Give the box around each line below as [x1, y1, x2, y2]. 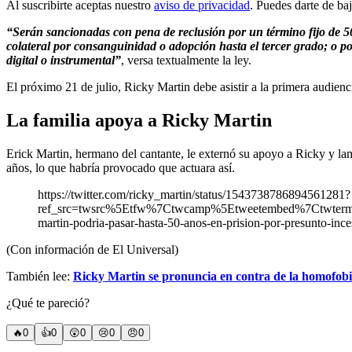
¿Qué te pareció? [6, 295, 90, 310]
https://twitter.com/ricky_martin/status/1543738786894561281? [38, 187, 350, 201]
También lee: [6, 269, 73, 283]
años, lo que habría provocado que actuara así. [6, 160, 235, 174]
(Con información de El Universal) [6, 242, 178, 256]
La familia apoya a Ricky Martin [6, 109, 272, 130]
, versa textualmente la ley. [121, 53, 251, 68]
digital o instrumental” [6, 53, 121, 68]
